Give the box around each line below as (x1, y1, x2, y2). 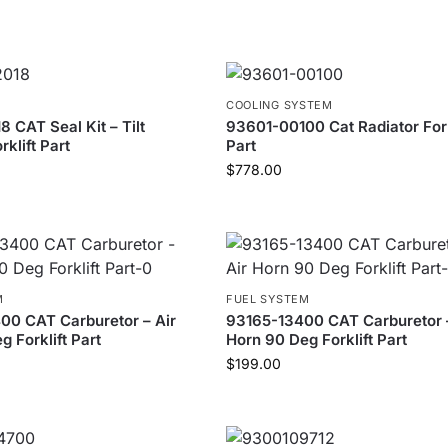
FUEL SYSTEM (225, 292, 310, 306)
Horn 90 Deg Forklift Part (225, 330, 407, 349)
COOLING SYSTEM (225, 98, 333, 112)
